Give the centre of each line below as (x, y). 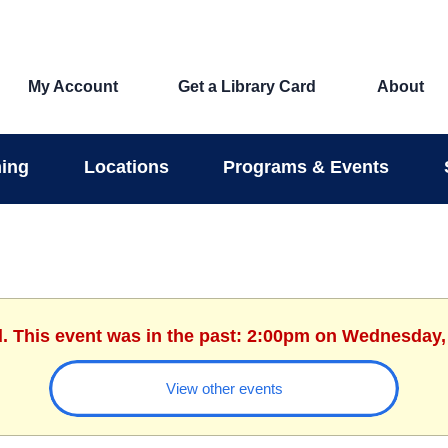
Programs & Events (306, 166)
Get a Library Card (247, 87)
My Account (72, 87)
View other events (224, 388)
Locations (126, 166)
